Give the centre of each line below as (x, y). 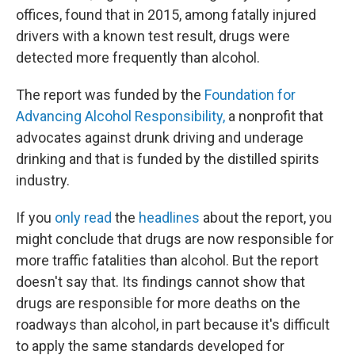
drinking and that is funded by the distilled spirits (168, 159)
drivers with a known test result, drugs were (153, 36)
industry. (43, 180)
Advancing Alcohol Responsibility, (120, 116)
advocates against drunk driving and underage (160, 137)
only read (83, 218)
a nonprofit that (274, 116)
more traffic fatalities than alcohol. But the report (167, 260)
